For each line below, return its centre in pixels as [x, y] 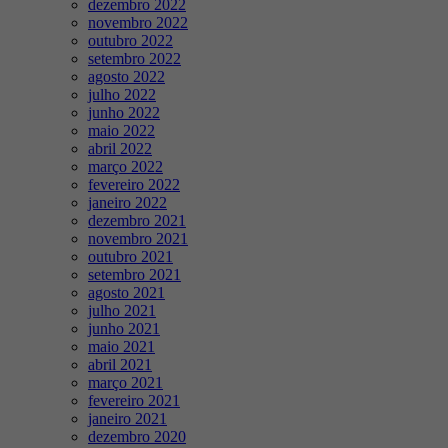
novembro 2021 [138, 239]
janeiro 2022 [127, 203]
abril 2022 [120, 149]
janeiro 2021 [127, 419]
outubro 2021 [130, 257]
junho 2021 [124, 329]
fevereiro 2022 [134, 185]
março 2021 [125, 383]
